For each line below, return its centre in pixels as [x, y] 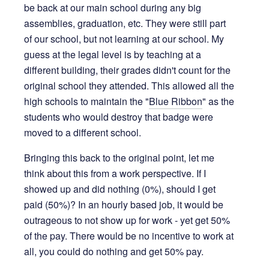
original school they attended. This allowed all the [129, 86]
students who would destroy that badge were [119, 117]
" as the [218, 101]
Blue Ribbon [176, 101]
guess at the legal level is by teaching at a [113, 55]
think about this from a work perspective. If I [115, 174]
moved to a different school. [83, 133]
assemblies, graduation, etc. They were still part [125, 23]
